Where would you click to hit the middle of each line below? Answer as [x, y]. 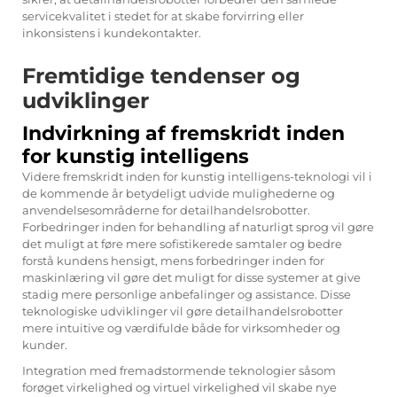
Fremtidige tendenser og [161, 75]
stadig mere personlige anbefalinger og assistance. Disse [187, 294]
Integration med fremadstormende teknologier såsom [179, 370]
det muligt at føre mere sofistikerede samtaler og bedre [182, 243]
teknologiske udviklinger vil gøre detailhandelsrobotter [183, 311]
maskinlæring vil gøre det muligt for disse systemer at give [191, 277]
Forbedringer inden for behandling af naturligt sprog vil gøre [198, 226]
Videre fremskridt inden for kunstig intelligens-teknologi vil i [197, 176]
